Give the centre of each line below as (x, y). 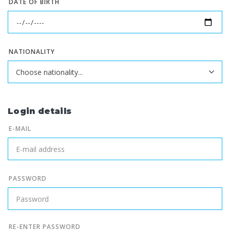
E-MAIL (20, 129)
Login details (40, 111)
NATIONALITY (32, 52)
